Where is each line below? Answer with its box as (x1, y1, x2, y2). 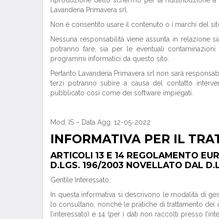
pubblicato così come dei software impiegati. (50, 88, 193, 97)
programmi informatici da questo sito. (50, 54, 169, 63)
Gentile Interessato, (50, 175, 110, 184)
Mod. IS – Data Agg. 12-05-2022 (50, 118, 151, 126)
